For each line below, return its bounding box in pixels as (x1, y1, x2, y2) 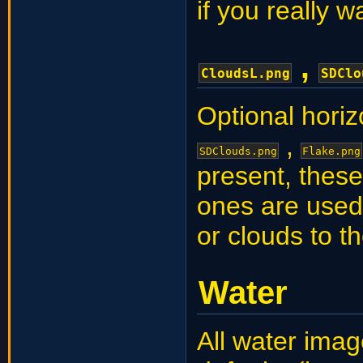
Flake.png (302, 144, 361, 157)
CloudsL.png (200, 65, 290, 81)
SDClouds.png (199, 144, 277, 157)
